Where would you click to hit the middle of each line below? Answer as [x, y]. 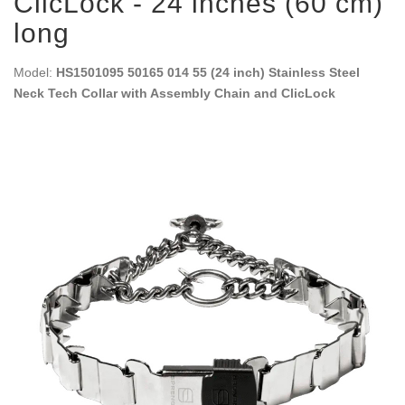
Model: [35, 72]
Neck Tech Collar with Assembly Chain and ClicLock [174, 93]
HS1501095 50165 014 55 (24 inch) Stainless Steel [208, 72]
